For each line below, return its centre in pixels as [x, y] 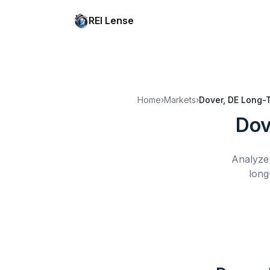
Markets [180, 100]
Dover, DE [219, 100]
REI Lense [111, 20]
